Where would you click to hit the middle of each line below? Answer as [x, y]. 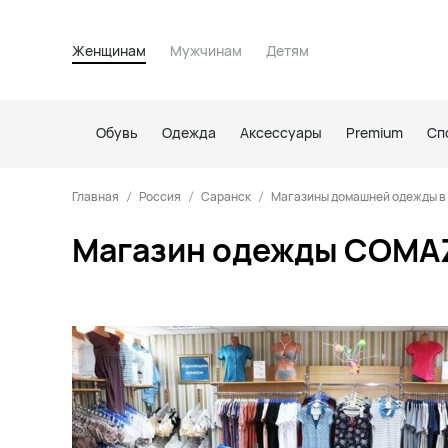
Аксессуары [281, 132]
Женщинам [109, 50]
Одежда [189, 132]
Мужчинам [206, 50]
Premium [374, 132]
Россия [160, 196]
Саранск [226, 196]
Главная [95, 196]
